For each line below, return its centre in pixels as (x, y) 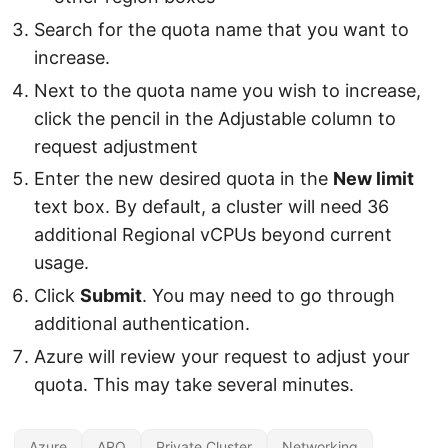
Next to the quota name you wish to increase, (227, 90)
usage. (61, 263)
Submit (111, 296)
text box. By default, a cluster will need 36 (211, 207)
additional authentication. (142, 324)
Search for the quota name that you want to (221, 29)
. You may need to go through (268, 296)
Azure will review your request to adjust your (222, 356)
